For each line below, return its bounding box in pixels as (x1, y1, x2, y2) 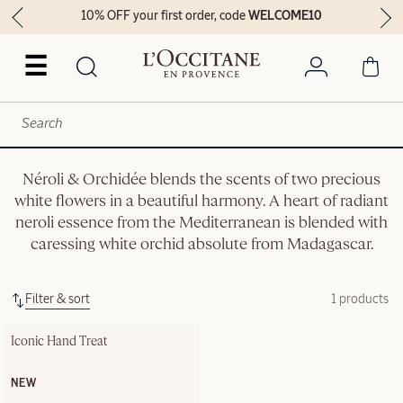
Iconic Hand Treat (11, 335, 107, 348)
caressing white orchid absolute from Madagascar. (30, 236, 373, 253)
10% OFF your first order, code (81, 10, 249, 23)
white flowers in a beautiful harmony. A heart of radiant (14, 193, 389, 210)
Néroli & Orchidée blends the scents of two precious (22, 171, 381, 188)
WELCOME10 (248, 10, 323, 23)
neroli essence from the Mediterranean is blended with (15, 214, 388, 231)
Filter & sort (25, 292, 90, 306)
